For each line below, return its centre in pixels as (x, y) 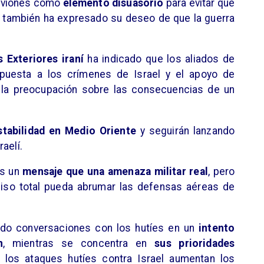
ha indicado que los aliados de (159, 59)
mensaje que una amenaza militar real (115, 172)
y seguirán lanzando (185, 131)
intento (217, 228)
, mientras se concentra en (79, 243)
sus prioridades (195, 243)
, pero (221, 172)
